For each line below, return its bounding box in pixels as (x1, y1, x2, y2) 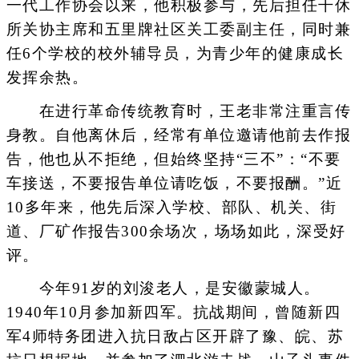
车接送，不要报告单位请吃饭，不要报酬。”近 (6, 174, 342, 192)
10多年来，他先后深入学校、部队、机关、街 (6, 198, 337, 216)
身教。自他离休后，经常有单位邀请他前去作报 (6, 126, 351, 143)
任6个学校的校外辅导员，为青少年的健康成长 (6, 45, 344, 63)
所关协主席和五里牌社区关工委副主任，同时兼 (6, 21, 351, 38)
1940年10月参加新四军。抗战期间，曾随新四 (6, 303, 341, 321)
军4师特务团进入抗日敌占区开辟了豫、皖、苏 (6, 327, 344, 345)
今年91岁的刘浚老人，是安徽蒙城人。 (6, 279, 321, 296)
